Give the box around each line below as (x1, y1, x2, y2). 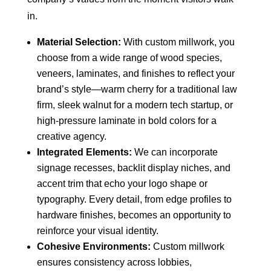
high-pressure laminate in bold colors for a (36, 115, 217, 126)
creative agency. (36, 131, 106, 142)
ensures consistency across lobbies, (36, 256, 192, 267)
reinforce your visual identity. (36, 225, 158, 236)
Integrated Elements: (36, 146, 132, 157)
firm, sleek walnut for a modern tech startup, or (36, 99, 233, 110)
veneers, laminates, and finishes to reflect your (36, 68, 235, 79)
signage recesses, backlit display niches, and (36, 162, 230, 173)
